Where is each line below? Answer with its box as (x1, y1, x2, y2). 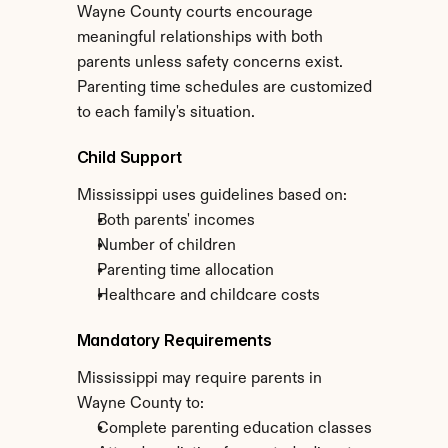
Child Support (76, 147, 182, 167)
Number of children (96, 238, 236, 254)
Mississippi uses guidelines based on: (76, 188, 347, 204)
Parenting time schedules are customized (76, 80, 372, 96)
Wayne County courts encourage (76, 5, 313, 21)
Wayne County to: (76, 396, 204, 412)
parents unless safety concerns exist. (76, 55, 343, 71)
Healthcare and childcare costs (96, 288, 320, 304)
